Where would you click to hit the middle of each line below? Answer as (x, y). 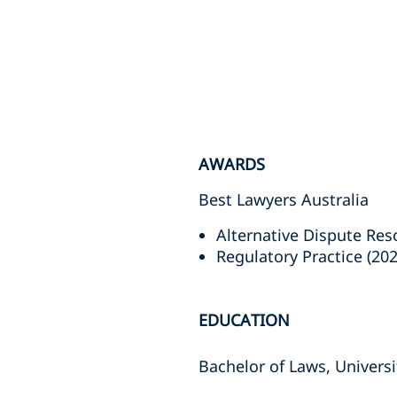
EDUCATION (244, 320)
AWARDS (232, 164)
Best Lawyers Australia (284, 199)
